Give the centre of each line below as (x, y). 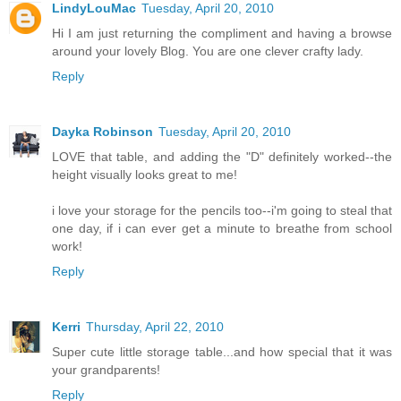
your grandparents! (106, 370)
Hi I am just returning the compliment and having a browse (222, 34)
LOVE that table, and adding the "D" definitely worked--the (222, 157)
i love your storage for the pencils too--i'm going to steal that (222, 211)
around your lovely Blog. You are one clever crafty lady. (208, 51)
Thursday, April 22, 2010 (155, 327)
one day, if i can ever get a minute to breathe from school (222, 229)
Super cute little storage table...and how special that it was (222, 352)
